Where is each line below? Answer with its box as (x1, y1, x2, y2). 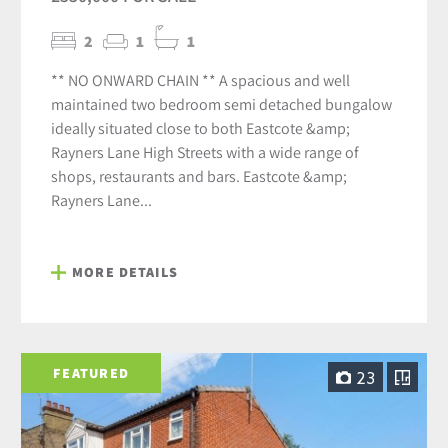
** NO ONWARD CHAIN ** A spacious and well (51, 70, 351, 91)
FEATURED (53, 363, 130, 382)
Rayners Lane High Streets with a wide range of (51, 142, 360, 163)
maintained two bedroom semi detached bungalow (51, 94, 393, 115)
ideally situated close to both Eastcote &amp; (51, 118, 351, 139)
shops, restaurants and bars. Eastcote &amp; (51, 166, 348, 187)
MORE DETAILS (72, 263, 178, 282)
